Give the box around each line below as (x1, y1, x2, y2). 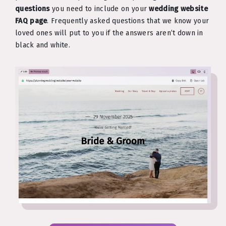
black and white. (15, 40, 70, 49)
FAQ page (15, 16, 47, 25)
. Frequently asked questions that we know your (47, 16, 209, 25)
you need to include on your (49, 4, 149, 13)
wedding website (149, 4, 208, 13)
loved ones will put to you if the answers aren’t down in (15, 28, 203, 37)
